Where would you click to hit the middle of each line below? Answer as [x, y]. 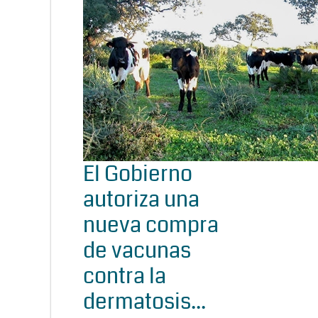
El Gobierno [138, 174]
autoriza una [141, 199]
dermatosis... [144, 301]
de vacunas [137, 250]
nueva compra [151, 225]
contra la [125, 276]
